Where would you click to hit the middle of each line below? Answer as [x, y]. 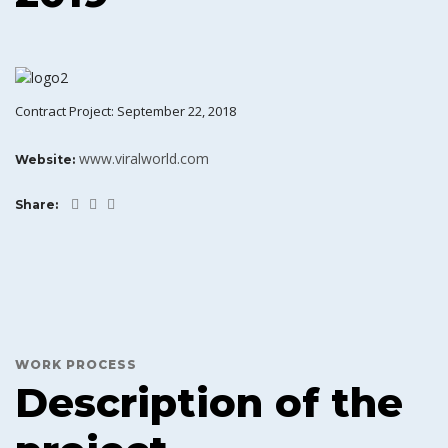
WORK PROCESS [76, 365]
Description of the [209, 403]
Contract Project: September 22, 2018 [125, 111]
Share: [38, 205]
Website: [45, 160]
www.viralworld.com [144, 159]
